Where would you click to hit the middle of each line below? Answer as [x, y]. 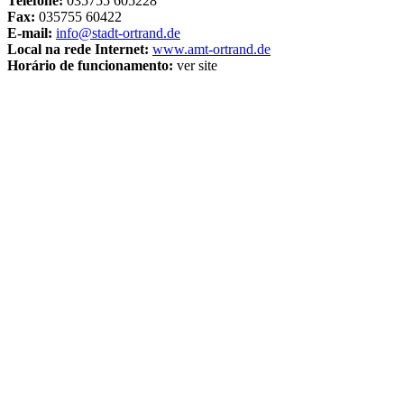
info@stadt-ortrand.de [118, 32]
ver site [195, 65]
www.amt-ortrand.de [211, 49]
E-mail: [30, 32]
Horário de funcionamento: [90, 65]
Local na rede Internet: [78, 49]
